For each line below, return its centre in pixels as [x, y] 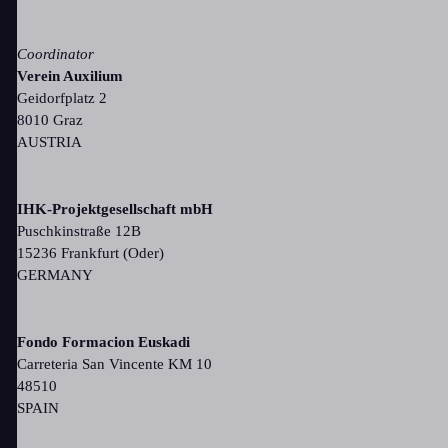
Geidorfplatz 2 [62, 98]
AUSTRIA [49, 142]
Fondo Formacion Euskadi [103, 342]
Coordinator [55, 54]
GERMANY [55, 275]
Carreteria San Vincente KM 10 [114, 364]
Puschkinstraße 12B [79, 231]
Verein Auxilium [70, 76]
